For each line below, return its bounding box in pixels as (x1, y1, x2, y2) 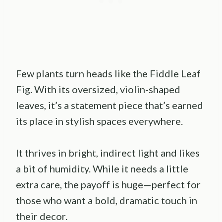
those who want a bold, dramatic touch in (16, 194, 197, 207)
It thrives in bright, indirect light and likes (16, 147, 200, 159)
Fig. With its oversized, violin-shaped (16, 83, 180, 96)
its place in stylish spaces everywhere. (16, 115, 183, 127)
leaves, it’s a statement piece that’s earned (16, 99, 203, 111)
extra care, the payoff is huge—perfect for (16, 178, 201, 191)
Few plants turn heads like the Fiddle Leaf (16, 67, 201, 80)
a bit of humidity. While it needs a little (16, 163, 188, 175)
